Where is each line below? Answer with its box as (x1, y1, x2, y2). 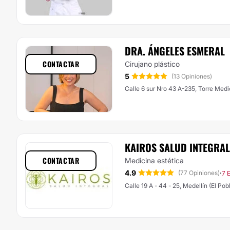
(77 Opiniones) (178, 169, 220, 177)
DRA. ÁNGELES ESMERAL (125, 43, 225, 59)
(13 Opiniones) (171, 72, 212, 80)
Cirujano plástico (125, 60, 180, 68)
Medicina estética (125, 156, 184, 165)
